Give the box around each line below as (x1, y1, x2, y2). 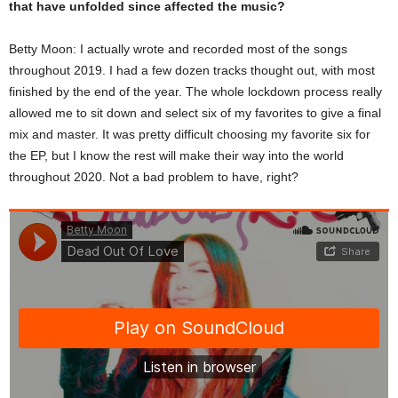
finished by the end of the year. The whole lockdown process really (9, 84, 382, 99)
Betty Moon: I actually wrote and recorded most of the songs (9, 41, 347, 56)
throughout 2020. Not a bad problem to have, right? (9, 169, 298, 184)
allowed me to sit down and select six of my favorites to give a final (9, 105, 381, 120)
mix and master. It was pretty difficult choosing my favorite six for (9, 126, 370, 141)
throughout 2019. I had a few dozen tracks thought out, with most (9, 62, 375, 77)
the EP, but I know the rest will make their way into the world (9, 147, 344, 163)
